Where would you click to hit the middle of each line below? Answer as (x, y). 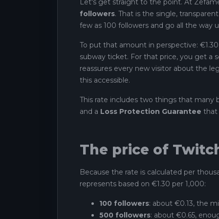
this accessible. (105, 80)
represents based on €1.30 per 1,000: (143, 184)
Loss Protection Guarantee (151, 111)
